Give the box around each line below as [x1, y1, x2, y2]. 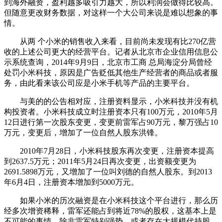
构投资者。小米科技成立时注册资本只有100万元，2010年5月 [4, 108, 218, 116]
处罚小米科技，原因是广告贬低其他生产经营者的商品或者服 [4, 68, 218, 77]
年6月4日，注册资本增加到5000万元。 [4, 178, 139, 187]
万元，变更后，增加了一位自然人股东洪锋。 [4, 128, 163, 137]
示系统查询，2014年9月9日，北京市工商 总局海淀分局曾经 [4, 58, 212, 67]
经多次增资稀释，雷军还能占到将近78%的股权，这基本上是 [4, 207, 217, 216]
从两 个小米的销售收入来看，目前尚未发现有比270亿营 [4, 37, 216, 46]
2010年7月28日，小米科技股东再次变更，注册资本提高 [4, 147, 214, 156]
